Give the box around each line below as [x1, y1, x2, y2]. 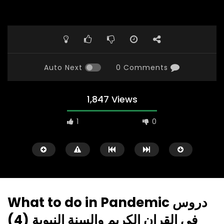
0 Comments [116, 62, 168, 73]
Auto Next [44, 62, 82, 73]
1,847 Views [86, 93, 137, 106]
